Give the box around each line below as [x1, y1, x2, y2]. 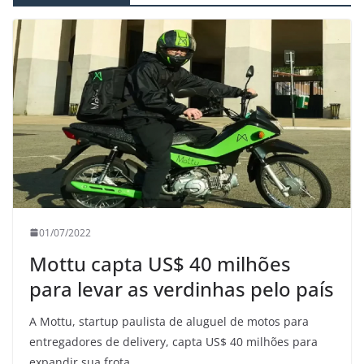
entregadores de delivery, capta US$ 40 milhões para [29, 333, 318, 349]
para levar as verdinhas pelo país [29, 275, 334, 302]
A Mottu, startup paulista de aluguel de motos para [29, 313, 309, 329]
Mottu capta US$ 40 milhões [29, 249, 291, 277]
